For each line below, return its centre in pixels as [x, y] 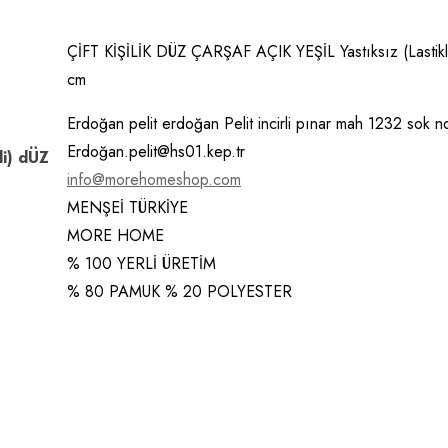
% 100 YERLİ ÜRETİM [141, 263]
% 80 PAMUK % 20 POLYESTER [179, 291]
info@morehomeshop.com [154, 179]
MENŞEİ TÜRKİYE [127, 207]
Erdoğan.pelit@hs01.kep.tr [156, 151]
